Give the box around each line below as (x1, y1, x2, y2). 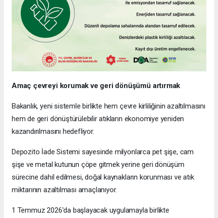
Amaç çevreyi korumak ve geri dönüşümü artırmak (12, 81, 181, 90)
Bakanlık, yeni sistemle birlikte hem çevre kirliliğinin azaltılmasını (12, 101, 205, 110)
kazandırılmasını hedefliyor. (12, 127, 94, 136)
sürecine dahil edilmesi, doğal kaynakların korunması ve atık (12, 172, 194, 182)
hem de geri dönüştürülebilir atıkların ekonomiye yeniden (12, 114, 184, 123)
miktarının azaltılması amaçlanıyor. (12, 185, 117, 194)
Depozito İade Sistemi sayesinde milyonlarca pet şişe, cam (12, 147, 194, 156)
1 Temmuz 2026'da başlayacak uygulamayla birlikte (12, 205, 169, 215)
